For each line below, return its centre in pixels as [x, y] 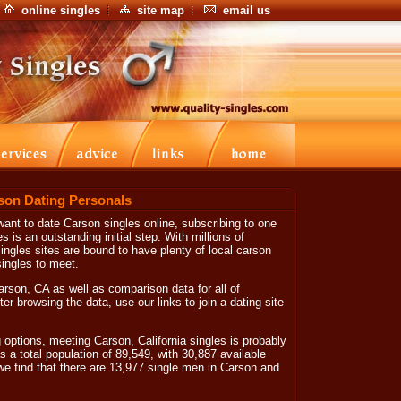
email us [247, 10]
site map [161, 10]
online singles [61, 10]
